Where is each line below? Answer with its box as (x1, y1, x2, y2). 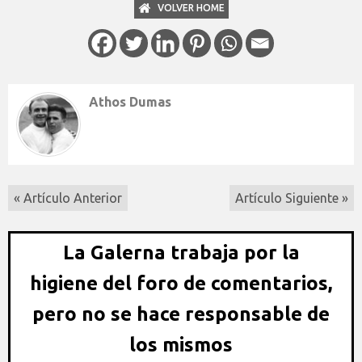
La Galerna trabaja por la (62, 241, 300, 263)
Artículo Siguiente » (235, 190, 348, 205)
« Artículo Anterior (14, 190, 122, 205)
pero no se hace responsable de (32, 302, 330, 325)
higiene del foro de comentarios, (30, 271, 332, 294)
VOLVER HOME (157, 2, 225, 13)
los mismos (129, 333, 233, 356)
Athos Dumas (89, 94, 171, 109)
